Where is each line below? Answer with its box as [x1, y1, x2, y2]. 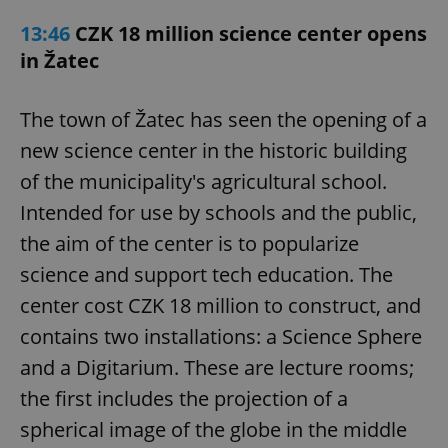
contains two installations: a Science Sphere [20, 322, 422, 350]
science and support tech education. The [20, 260, 393, 288]
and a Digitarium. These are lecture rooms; [20, 353, 414, 381]
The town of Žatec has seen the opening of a [20, 105, 427, 133]
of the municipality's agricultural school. [20, 167, 387, 195]
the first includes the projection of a [20, 384, 348, 412]
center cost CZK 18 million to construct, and [20, 291, 421, 319]
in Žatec [20, 46, 99, 74]
